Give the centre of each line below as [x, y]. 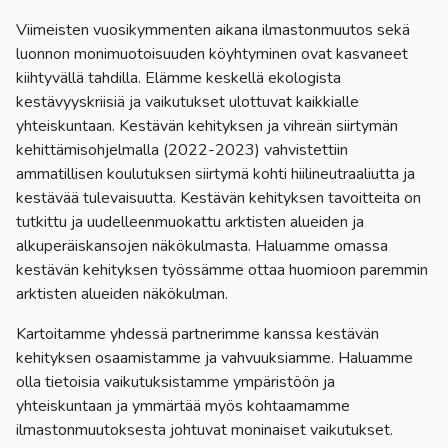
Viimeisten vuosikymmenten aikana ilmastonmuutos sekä [213, 29]
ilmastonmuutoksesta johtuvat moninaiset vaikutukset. [206, 429]
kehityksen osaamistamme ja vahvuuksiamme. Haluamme [214, 357]
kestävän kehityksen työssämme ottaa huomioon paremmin [222, 269]
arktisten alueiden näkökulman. [124, 293]
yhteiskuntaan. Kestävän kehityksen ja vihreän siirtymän [207, 125]
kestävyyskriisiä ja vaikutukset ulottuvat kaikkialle [187, 101]
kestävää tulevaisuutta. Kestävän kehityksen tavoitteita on [218, 197]
